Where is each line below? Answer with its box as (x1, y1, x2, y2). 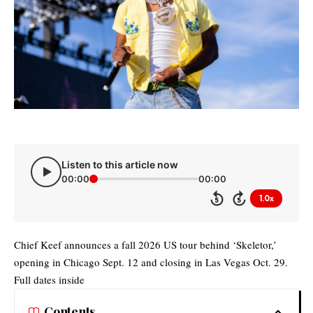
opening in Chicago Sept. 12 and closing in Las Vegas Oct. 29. (14, 255, 288, 270)
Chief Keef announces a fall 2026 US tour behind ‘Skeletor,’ (14, 238, 277, 252)
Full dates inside (14, 272, 85, 287)
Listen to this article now (61, 158, 178, 170)
